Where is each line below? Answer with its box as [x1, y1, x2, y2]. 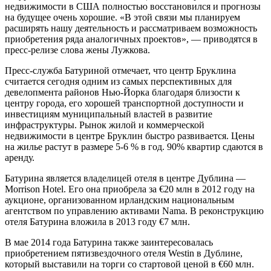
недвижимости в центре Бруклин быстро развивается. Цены [5, 131, 255, 142]
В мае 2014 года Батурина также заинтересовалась [5, 237, 213, 248]
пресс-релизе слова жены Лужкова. [5, 45, 150, 56]
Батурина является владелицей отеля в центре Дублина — [5, 173, 246, 184]
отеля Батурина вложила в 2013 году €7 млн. [5, 217, 190, 227]
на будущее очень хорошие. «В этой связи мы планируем [5, 12, 240, 23]
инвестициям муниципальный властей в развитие [5, 109, 212, 120]
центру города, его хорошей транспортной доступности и [5, 98, 244, 109]
